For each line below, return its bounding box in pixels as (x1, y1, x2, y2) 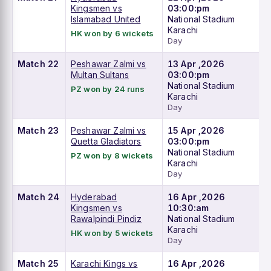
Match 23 (18, 125, 59, 136)
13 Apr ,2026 (168, 59, 224, 70)
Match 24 (18, 192, 60, 203)
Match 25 (18, 258, 59, 269)
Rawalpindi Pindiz (71, 214, 142, 224)
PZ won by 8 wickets (71, 151, 153, 161)
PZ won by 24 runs (71, 84, 145, 94)
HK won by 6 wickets (71, 28, 154, 39)
